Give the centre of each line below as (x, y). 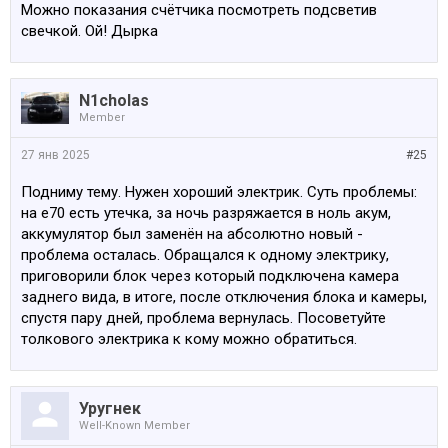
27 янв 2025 (55, 155)
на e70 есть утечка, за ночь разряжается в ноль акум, (206, 213)
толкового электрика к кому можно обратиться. (189, 339)
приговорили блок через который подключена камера (210, 276)
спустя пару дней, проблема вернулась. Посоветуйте (203, 318)
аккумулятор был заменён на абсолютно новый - (192, 234)
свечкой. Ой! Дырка (89, 31)
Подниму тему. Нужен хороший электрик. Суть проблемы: (219, 192)
